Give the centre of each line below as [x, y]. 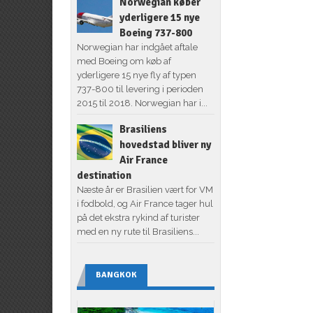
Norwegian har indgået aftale [137, 47]
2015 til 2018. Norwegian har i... [142, 103]
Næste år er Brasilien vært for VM [145, 189]
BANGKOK [116, 275]
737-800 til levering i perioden [140, 89]
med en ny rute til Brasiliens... [138, 231]
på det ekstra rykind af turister [138, 217]
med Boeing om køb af [124, 61]
